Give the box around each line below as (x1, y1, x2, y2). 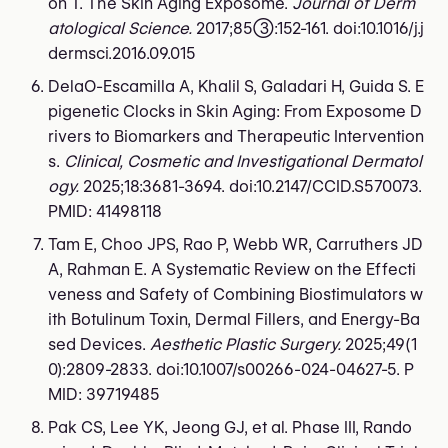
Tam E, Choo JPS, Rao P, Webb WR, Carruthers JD (48, 234, 423, 254)
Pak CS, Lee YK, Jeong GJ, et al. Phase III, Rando (48, 417, 412, 437)
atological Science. (48, 18, 192, 38)
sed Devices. (48, 334, 150, 354)
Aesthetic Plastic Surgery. (150, 334, 341, 354)
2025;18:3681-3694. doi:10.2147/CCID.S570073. (79, 176, 422, 196)
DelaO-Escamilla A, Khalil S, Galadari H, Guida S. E (48, 76, 424, 96)
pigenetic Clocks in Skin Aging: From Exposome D (48, 101, 422, 121)
